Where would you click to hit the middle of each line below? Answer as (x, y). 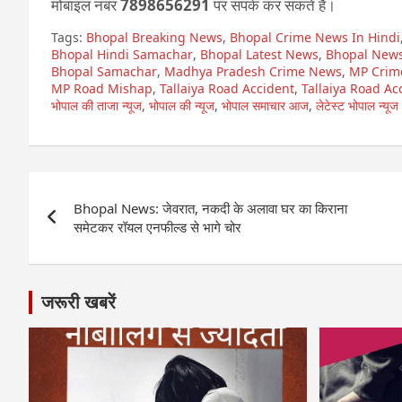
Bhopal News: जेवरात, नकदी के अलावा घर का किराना (210, 208)
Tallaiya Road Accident (227, 88)
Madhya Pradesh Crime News (253, 71)
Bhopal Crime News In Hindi (315, 37)
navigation (99, 227)
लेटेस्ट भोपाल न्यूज (357, 105)
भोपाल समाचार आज (265, 105)
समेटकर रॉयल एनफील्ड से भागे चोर (157, 227)
